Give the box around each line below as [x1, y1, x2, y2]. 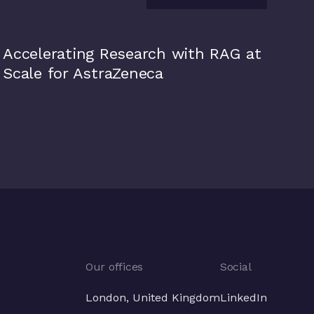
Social [219, 260, 252, 273]
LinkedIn [219, 291, 267, 304]
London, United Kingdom [85, 291, 220, 304]
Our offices [85, 260, 144, 273]
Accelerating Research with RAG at [3, 45, 261, 62]
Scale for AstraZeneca [3, 64, 163, 82]
